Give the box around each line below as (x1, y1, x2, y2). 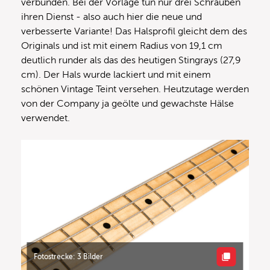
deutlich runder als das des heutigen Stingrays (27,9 (21, 55, 241, 66)
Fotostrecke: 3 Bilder (34, 252, 104, 261)
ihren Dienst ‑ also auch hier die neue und (21, 11, 202, 23)
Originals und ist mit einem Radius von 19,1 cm (21, 40, 222, 52)
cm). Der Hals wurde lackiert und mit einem (21, 69, 211, 81)
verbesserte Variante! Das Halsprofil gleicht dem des (21, 26, 247, 37)
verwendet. (21, 113, 70, 124)
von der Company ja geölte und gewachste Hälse (21, 98, 234, 110)
